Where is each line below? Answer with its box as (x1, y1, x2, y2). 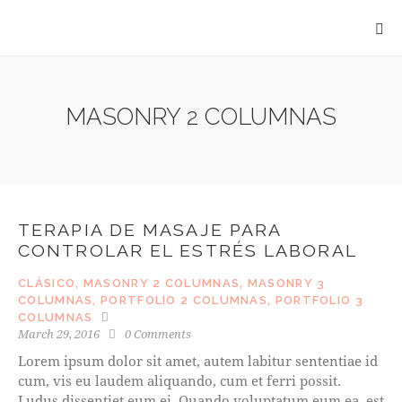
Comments (134, 325, 192, 342)
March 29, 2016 (18, 325, 100, 342)
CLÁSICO (18, 275, 76, 290)
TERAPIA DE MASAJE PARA (18, 219, 282, 240)
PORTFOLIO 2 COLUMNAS (100, 293, 268, 307)
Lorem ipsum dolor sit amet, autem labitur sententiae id (18, 351, 378, 370)
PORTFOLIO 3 (275, 293, 363, 307)
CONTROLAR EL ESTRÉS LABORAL (18, 240, 357, 261)
